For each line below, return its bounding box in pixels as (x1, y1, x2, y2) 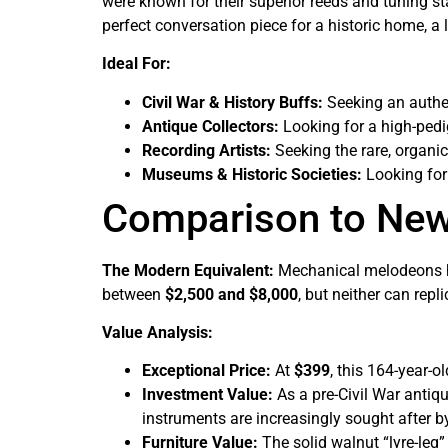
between (102, 284, 165, 304)
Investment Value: (142, 385, 273, 405)
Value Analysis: (102, 322, 213, 342)
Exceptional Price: (142, 361, 271, 381)
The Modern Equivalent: (102, 260, 274, 280)
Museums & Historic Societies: (142, 164, 362, 184)
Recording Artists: (142, 140, 271, 160)
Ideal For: (102, 54, 171, 74)
